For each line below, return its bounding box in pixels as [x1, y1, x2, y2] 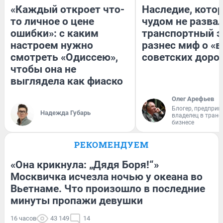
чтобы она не [10, 63, 76, 75]
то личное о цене [10, 15, 94, 27]
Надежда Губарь [40, 109, 91, 116]
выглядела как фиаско [10, 75, 123, 87]
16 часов [10, 214, 36, 222]
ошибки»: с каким [10, 27, 99, 39]
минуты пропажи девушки [10, 194, 143, 207]
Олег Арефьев [172, 95, 214, 103]
